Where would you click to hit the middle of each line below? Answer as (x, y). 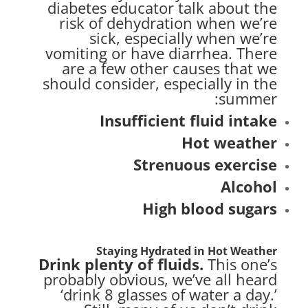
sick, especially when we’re (184, 37)
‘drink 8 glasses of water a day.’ (169, 294)
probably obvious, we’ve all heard (161, 279)
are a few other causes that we (170, 68)
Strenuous (174, 164)
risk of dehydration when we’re (168, 22)
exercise (246, 164)
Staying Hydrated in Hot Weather (187, 251)
